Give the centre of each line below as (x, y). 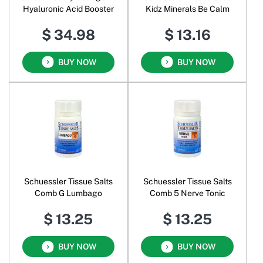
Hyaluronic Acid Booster (68, 9)
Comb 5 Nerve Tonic (187, 193)
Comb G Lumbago (68, 193)
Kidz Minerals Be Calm (187, 9)
